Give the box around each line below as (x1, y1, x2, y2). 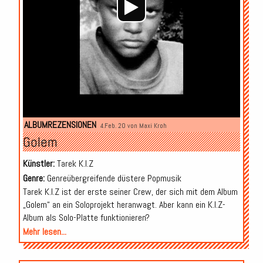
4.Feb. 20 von (100, 122, 139, 130)
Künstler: (22, 157, 55, 170)
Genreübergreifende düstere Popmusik (44, 172, 181, 185)
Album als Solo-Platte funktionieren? (22, 211, 150, 224)
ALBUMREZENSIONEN (23, 119, 96, 131)
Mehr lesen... (22, 225, 66, 238)
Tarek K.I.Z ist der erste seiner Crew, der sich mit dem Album (22, 186, 238, 198)
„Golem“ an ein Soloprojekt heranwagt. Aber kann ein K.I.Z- (22, 198, 225, 211)
